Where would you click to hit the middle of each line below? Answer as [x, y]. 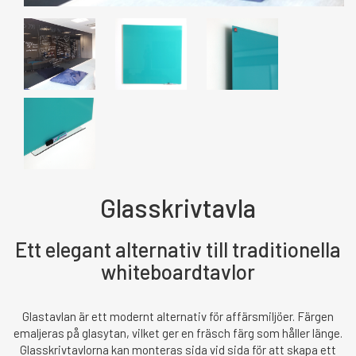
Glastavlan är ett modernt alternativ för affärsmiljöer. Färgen [178, 316]
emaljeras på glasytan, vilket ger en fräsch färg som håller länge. [178, 333]
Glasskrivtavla [178, 207]
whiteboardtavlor [178, 271]
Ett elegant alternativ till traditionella [178, 249]
